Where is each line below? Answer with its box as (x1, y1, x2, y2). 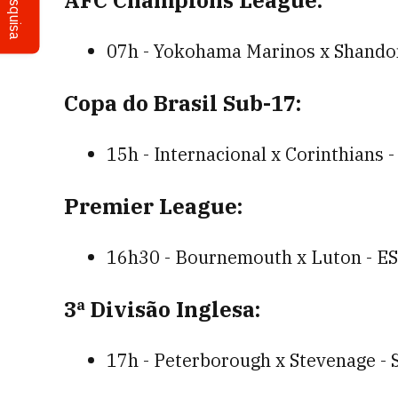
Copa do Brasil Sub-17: (64, 89, 301, 117)
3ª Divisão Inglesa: (64, 295, 260, 323)
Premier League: (64, 192, 243, 220)
